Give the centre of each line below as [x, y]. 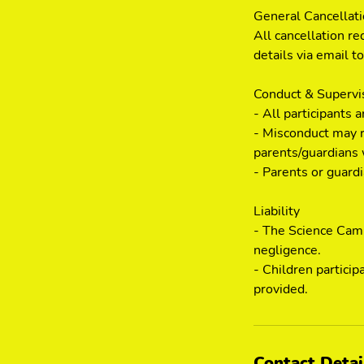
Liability [277, 212]
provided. [281, 290]
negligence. [287, 251]
